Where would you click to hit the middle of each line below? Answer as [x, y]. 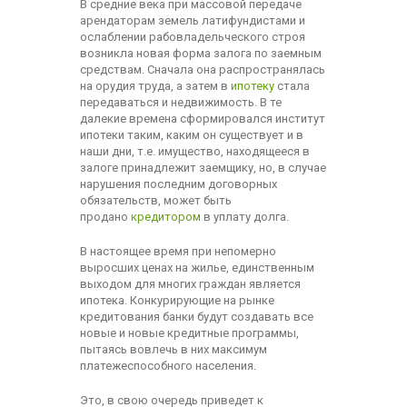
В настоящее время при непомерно [178, 251]
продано [105, 217]
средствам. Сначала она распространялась [202, 69]
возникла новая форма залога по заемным [200, 53]
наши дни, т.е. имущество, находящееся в [194, 151]
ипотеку [252, 86]
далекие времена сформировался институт [202, 119]
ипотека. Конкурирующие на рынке [177, 300]
